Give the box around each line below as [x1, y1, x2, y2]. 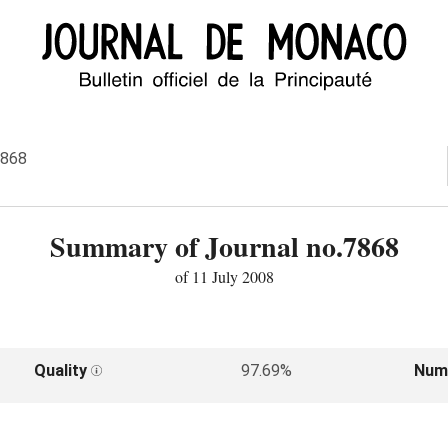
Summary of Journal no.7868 [49, 226, 399, 267]
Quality [34, 361, 92, 380]
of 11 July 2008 [174, 266, 274, 287]
